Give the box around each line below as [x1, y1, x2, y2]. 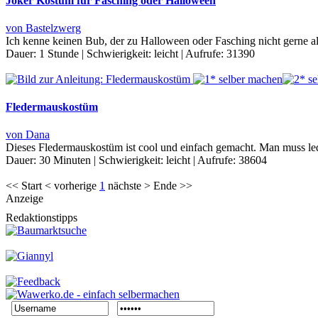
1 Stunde [39, 47, 79, 60]
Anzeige [6, 192, 43, 205]
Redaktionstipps [6, 212, 77, 224]
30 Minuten [39, 154, 91, 167]
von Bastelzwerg [6, 21, 81, 34]
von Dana [6, 128, 50, 141]
